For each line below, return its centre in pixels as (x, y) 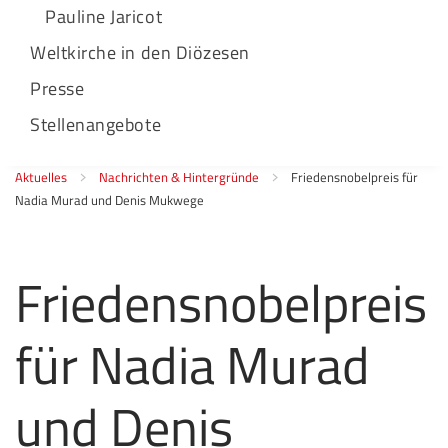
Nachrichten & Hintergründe (179, 177)
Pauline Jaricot (104, 16)
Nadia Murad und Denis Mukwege (109, 200)
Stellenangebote (96, 124)
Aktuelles (41, 177)
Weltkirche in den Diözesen (140, 52)
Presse (57, 88)
